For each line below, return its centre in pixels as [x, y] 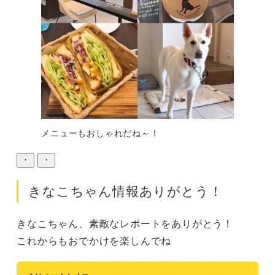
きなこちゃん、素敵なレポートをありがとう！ [125, 223]
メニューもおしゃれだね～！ [100, 133]
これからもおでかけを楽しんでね [94, 241]
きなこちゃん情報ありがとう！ [126, 191]
